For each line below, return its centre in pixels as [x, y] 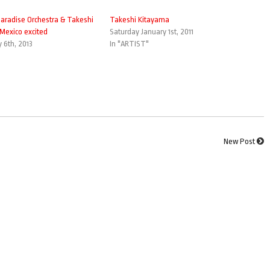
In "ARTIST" [129, 43]
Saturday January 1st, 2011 [151, 31]
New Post [240, 141]
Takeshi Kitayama [139, 19]
